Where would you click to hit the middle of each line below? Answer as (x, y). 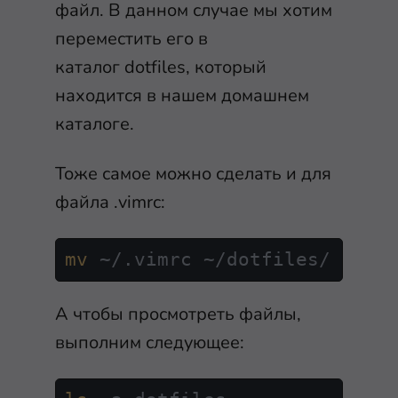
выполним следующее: (150, 342)
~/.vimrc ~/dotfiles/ (209, 260)
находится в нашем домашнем (182, 96)
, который (226, 68)
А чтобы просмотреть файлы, (178, 314)
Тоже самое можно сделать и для (193, 174)
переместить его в (131, 39)
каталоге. (95, 124)
